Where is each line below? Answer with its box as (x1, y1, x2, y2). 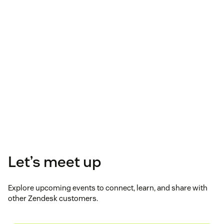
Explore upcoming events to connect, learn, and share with (8, 183, 207, 193)
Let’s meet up (8, 152, 101, 172)
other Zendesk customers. (8, 193, 98, 203)
